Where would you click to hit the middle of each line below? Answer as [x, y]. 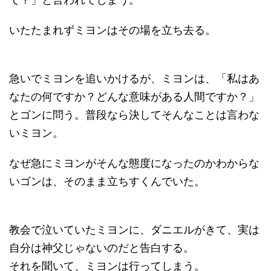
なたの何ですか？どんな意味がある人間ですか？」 [134, 96]
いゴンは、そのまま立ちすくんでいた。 [107, 181]
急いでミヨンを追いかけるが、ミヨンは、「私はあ [134, 78]
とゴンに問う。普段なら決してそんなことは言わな [134, 115]
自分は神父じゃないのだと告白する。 [102, 248]
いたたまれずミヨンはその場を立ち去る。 [113, 30]
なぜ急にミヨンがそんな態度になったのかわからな [134, 163]
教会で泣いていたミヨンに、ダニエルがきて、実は [134, 230]
